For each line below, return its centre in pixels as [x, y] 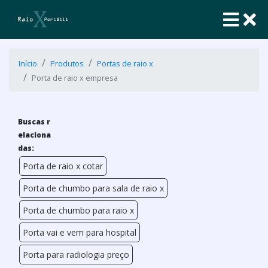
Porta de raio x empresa [75, 78]
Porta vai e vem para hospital [80, 232]
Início [28, 63]
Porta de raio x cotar [63, 166]
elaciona [34, 135]
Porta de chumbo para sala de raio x [93, 188]
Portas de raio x [125, 63]
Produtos [67, 63]
